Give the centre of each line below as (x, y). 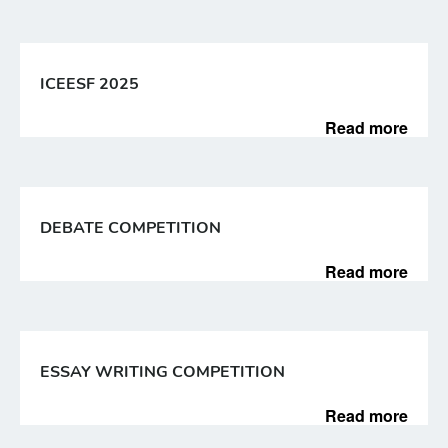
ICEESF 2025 (89, 84)
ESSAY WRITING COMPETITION (162, 372)
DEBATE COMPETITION (130, 228)
